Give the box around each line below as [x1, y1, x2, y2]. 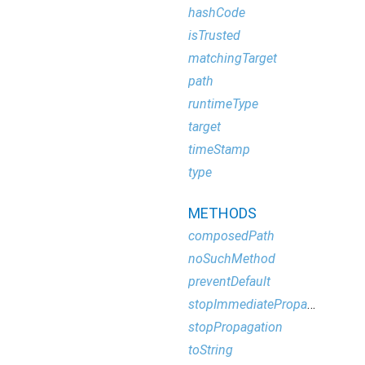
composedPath [188, 228, 275, 244]
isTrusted [188, 28, 240, 43]
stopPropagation [188, 319, 283, 335]
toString [188, 342, 233, 358]
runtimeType [188, 96, 258, 112]
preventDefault [188, 274, 270, 289]
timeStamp [188, 142, 250, 157]
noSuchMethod [188, 251, 275, 266]
